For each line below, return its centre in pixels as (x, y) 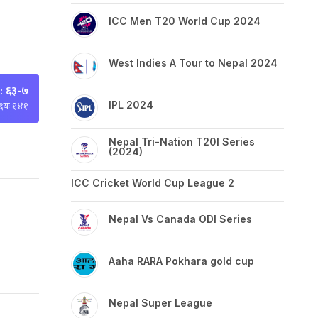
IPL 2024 (131, 105)
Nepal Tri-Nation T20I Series (182, 142)
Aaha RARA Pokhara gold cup (186, 261)
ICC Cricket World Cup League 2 (153, 183)
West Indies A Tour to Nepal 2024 (193, 63)
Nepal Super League (160, 303)
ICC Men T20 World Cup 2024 (185, 21)
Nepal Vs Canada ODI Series (180, 219)
